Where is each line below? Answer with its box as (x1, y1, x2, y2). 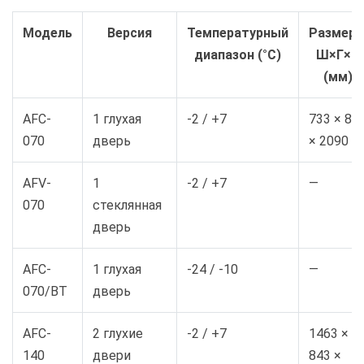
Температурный (187, 25, 288, 41)
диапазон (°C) (194, 47, 281, 63)
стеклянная (93, 197, 162, 214)
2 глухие (93, 326, 143, 342)
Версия (107, 25, 152, 41)
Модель (23, 25, 72, 41)
